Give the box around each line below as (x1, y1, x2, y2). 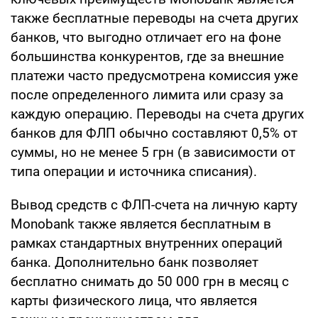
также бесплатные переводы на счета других (11, 9, 298, 26)
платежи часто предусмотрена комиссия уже (11, 67, 298, 84)
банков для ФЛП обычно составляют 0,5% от (11, 124, 297, 141)
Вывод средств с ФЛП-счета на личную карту (11, 196, 297, 213)
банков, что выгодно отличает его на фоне (11, 28, 281, 45)
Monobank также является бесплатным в (11, 215, 271, 232)
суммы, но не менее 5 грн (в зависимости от (11, 143, 295, 160)
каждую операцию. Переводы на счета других (11, 105, 304, 122)
